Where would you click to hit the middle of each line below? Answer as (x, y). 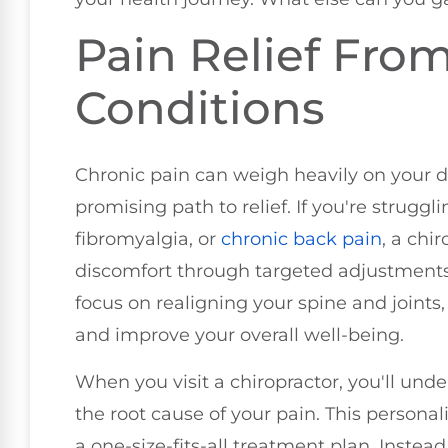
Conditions (200, 108)
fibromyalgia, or (148, 239)
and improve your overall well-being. (239, 335)
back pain (337, 239)
